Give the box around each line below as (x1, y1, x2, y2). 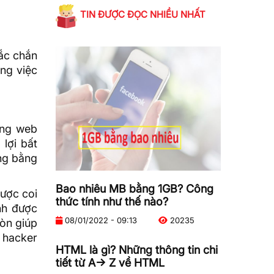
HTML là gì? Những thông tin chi (56, 243, 218, 256)
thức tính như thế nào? (56, 194, 168, 208)
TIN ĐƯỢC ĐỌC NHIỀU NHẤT (80, 8, 206, 20)
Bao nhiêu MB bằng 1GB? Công (56, 182, 213, 195)
